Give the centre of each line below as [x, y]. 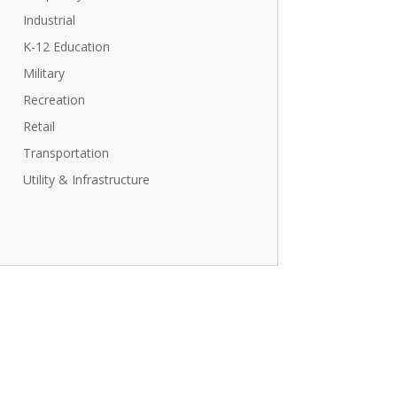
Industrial [49, 19]
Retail [39, 126]
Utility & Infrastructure [86, 179]
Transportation [66, 152]
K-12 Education [66, 46]
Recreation [54, 99]
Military [43, 73]
